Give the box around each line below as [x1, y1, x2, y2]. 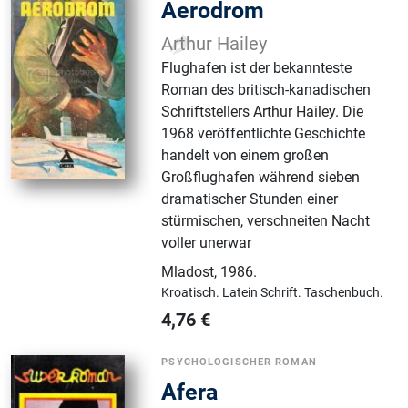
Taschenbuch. [304, 285, 384, 301]
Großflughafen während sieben [161, 168, 361, 187]
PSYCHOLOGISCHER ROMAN [161, 356, 317, 369]
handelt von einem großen [161, 147, 330, 165]
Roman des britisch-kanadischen [161, 81, 372, 99]
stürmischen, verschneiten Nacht [161, 212, 371, 230]
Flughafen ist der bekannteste [161, 59, 352, 77]
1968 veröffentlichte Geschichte [161, 125, 366, 143]
